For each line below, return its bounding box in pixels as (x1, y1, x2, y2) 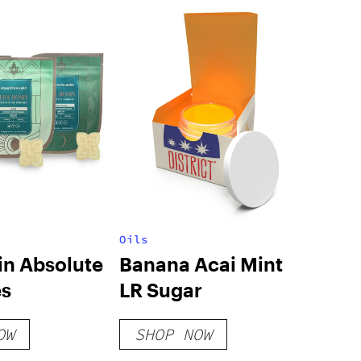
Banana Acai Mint (118, 252, 283, 276)
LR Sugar (118, 278, 202, 301)
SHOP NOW (134, 324, 212, 344)
